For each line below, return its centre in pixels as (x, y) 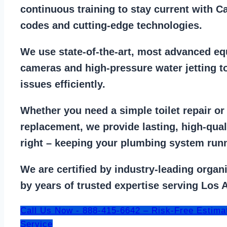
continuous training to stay (87, 9)
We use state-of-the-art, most (92, 51)
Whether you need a (70, 110)
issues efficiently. (64, 84)
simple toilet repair (165, 110)
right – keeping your (70, 143)
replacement (50, 126)
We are (39, 169)
